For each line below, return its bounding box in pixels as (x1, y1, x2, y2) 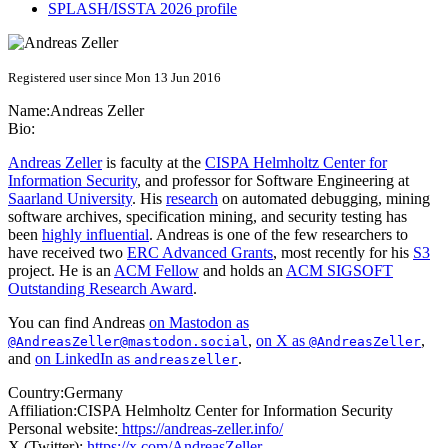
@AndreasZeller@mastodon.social (8, 334, 248, 350)
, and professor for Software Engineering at (137, 172, 409, 190)
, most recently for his (273, 244, 413, 262)
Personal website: (8, 420, 118, 438)
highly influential (42, 226, 149, 244)
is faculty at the (102, 154, 205, 172)
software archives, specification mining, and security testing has (8, 208, 407, 226)
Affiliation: (8, 402, 77, 420)
